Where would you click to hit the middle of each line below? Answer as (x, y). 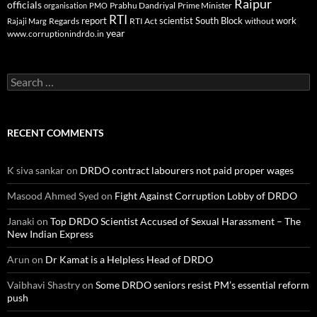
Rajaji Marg (27, 21)
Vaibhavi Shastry (44, 285)
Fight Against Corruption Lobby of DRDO (206, 196)
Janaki (21, 221)
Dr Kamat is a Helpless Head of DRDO (129, 260)
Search (21, 79)
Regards (64, 21)
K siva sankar (36, 171)
